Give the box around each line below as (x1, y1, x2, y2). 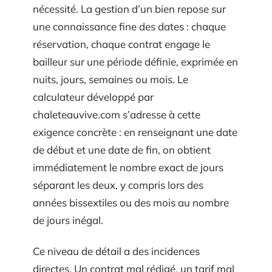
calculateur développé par (33, 90, 154, 103)
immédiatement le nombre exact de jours (33, 160, 223, 174)
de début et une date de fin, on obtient (33, 143, 211, 156)
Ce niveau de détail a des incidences (33, 245, 200, 257)
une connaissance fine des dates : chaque (33, 19, 226, 33)
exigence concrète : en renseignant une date (33, 125, 237, 138)
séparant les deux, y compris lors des (33, 178, 203, 191)
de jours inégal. (33, 213, 103, 226)
